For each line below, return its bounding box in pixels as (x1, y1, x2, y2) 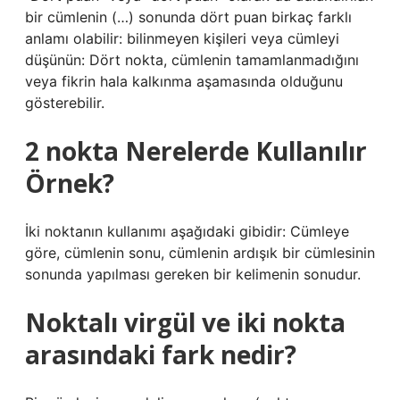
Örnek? (25, 166, 114, 200)
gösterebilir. (25, 94, 104, 112)
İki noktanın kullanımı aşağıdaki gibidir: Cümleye (25, 222, 349, 240)
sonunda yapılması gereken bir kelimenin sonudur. (25, 265, 361, 283)
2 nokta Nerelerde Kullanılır (25, 134, 367, 168)
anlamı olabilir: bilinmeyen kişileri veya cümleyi (25, 29, 339, 47)
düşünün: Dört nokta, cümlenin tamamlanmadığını (25, 51, 359, 69)
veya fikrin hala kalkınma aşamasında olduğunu (25, 72, 343, 90)
